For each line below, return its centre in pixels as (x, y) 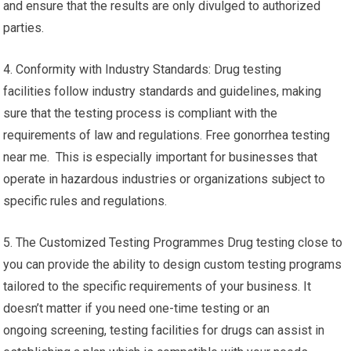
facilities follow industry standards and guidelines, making (163, 91)
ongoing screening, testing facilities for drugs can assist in (164, 330)
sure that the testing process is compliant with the (141, 113)
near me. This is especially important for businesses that (161, 157)
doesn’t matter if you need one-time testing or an (137, 308)
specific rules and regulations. (85, 201)
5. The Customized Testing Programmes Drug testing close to (173, 242)
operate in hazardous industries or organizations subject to (165, 179)
